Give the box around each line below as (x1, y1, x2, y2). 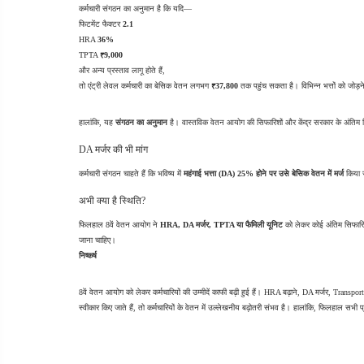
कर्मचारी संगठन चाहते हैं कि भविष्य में (79, 169, 184, 178)
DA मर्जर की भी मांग (79, 144, 148, 155)
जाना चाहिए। (79, 236, 116, 245)
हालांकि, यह (79, 118, 115, 127)
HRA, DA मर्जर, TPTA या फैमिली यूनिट (160, 220, 283, 229)
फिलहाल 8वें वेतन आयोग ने (79, 220, 160, 229)
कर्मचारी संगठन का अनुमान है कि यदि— (79, 4, 192, 13)
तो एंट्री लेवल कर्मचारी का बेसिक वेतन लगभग (79, 81, 211, 90)
